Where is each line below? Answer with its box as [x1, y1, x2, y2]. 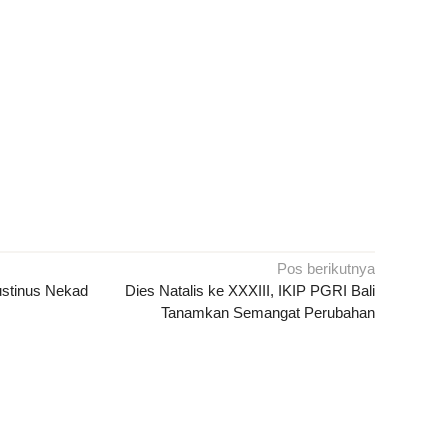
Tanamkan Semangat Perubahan [161, 304, 376, 322]
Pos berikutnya [277, 260, 376, 278]
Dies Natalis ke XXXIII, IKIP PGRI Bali [125, 282, 376, 300]
